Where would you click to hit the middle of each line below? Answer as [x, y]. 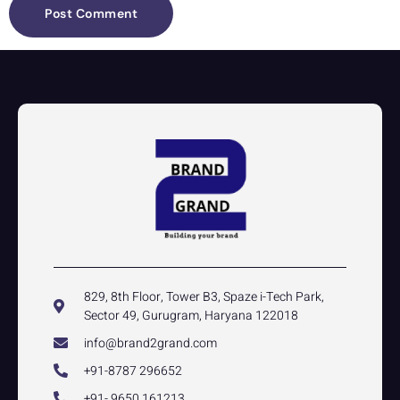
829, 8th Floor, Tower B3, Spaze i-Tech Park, [204, 296]
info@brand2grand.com [150, 343]
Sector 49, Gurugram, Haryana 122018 [191, 315]
